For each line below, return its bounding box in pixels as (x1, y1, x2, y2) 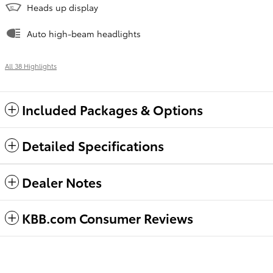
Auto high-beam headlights (27, 27, 141, 40)
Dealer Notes (22, 172, 102, 191)
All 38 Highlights (5, 60, 57, 71)
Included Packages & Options (22, 100, 203, 118)
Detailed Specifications (22, 136, 164, 154)
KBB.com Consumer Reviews (22, 208, 193, 227)
